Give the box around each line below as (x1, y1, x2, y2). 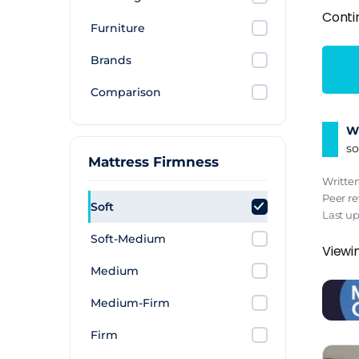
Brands (91, 53, 131, 67)
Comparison (91, 85, 161, 99)
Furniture (91, 21, 145, 35)
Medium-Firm (91, 296, 170, 310)
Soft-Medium (91, 232, 166, 246)
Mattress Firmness (88, 154, 219, 170)
